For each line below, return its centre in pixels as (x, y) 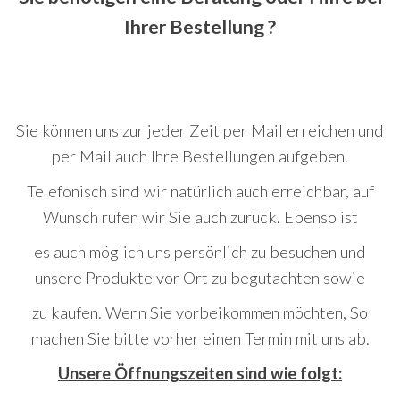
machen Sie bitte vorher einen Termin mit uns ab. (200, 339)
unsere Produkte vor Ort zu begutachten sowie (200, 278)
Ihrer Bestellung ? (200, 27)
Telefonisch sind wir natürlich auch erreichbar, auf (200, 192)
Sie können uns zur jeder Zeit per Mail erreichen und (200, 131)
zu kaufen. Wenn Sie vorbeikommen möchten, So (200, 313)
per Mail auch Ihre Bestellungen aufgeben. (200, 157)
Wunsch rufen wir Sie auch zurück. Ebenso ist (200, 217)
